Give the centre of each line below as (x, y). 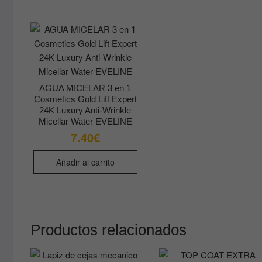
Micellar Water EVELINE (85, 122)
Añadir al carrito (85, 162)
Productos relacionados (108, 230)
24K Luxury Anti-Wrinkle (85, 111)
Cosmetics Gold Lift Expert (85, 99)
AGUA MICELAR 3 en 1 (85, 88)
